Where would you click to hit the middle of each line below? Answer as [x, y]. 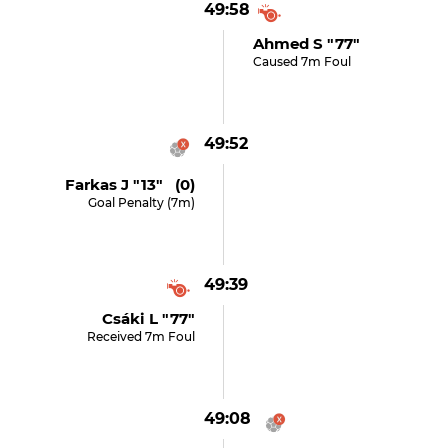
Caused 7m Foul [301, 61]
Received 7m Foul [141, 336]
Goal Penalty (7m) [142, 202]
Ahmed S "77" [306, 43]
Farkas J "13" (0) [130, 184]
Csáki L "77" [149, 318]
